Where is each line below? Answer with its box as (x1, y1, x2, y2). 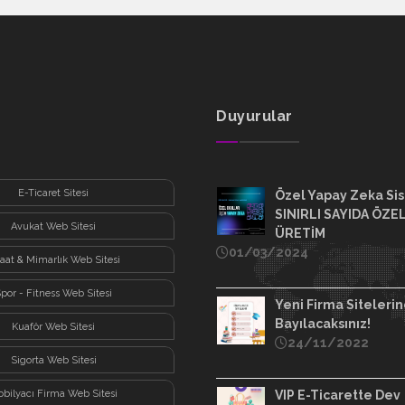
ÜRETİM (275, 225, 325, 240)
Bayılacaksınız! (275, 316, 371, 331)
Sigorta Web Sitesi (10, 353, 97, 366)
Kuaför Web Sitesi (12, 320, 96, 333)
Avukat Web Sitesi (11, 220, 97, 232)
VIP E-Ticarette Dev (275, 387, 400, 402)
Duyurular (216, 107, 293, 125)
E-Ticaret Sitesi (18, 186, 89, 199)
